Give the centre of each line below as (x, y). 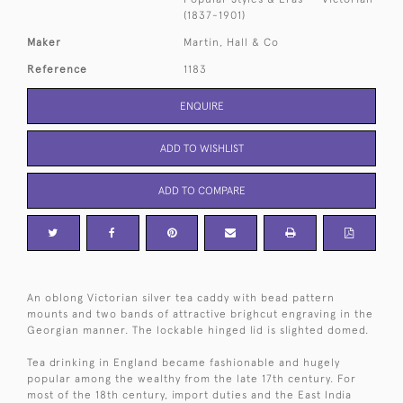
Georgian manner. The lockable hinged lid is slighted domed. (198, 330)
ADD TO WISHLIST (201, 148)
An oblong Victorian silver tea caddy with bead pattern (181, 297)
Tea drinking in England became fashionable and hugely (184, 362)
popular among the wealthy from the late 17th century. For (192, 378)
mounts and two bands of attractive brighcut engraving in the (200, 313)
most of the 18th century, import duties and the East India (189, 394)
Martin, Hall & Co (232, 42)
